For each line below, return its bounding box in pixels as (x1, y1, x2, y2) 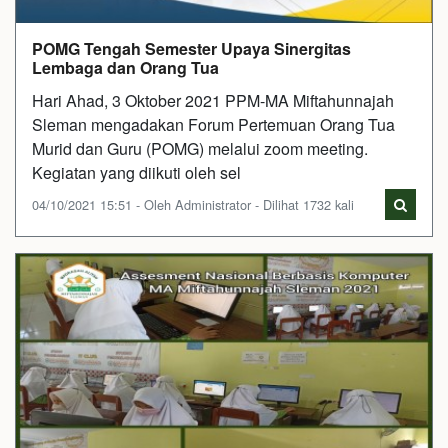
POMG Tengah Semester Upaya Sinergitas (32, 37, 351, 60)
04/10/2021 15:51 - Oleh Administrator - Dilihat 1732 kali (32, 195, 354, 214)
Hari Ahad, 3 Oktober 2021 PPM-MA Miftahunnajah (32, 89, 394, 112)
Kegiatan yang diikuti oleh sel (32, 161, 241, 184)
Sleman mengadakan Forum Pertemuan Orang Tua (32, 113, 395, 136)
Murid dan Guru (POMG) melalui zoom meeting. (32, 137, 368, 160)
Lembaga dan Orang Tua (32, 56, 219, 79)
